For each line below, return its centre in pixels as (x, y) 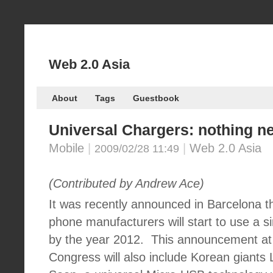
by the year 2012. (96, 239)
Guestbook (156, 98)
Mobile (66, 148)
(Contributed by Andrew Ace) (126, 183)
